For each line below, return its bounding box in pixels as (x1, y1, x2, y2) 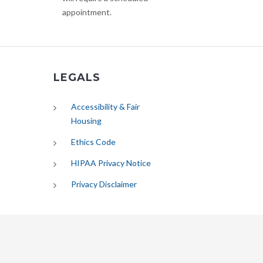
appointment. (62, 7, 112, 17)
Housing (71, 116, 102, 126)
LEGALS (53, 71, 101, 84)
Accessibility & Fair (71, 102, 140, 112)
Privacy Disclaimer (71, 179, 137, 189)
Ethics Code (71, 137, 116, 147)
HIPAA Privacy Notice (71, 158, 151, 168)
